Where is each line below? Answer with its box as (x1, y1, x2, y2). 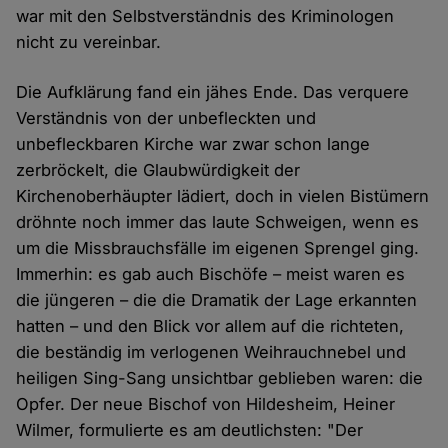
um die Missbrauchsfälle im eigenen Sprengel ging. (16, 238, 420, 259)
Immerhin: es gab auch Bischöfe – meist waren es (16, 264, 406, 285)
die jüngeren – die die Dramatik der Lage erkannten (16, 290, 418, 311)
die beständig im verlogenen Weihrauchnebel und (16, 342, 407, 363)
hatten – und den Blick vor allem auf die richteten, (16, 316, 405, 337)
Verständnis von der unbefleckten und (16, 108, 317, 129)
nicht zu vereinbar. (16, 32, 162, 53)
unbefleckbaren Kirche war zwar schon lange (16, 134, 371, 155)
